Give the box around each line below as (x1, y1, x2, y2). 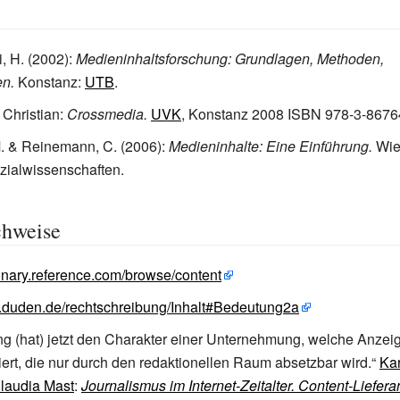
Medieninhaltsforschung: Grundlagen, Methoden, (76, 48, 384, 69)
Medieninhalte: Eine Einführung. (169, 136, 372, 156)
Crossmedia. (67, 104, 147, 124)
